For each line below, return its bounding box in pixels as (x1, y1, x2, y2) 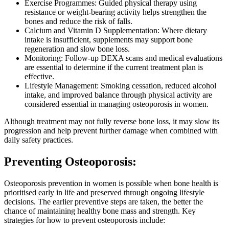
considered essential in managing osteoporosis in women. (25, 99, 209, 108)
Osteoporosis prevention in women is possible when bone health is (4, 178, 218, 188)
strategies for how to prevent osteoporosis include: (4, 215, 165, 224)
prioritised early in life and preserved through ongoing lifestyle (4, 188, 204, 197)
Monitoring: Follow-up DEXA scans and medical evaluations (25, 53, 222, 62)
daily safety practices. (4, 135, 73, 144)
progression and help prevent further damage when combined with (4, 126, 218, 135)
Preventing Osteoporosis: (4, 154, 136, 168)
